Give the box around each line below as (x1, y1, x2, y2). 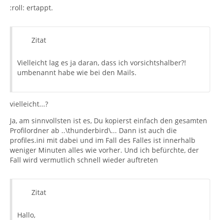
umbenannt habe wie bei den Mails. (17, 68, 137, 77)
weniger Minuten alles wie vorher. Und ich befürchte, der (10, 145, 199, 155)
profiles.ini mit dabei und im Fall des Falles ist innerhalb (10, 136, 195, 145)
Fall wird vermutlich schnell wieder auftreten (10, 155, 158, 165)
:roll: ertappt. (10, 3, 53, 12)
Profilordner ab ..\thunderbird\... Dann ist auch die (10, 126, 177, 135)
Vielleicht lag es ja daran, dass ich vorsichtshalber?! (17, 58, 186, 67)
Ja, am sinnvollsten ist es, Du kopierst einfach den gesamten (10, 116, 207, 125)
